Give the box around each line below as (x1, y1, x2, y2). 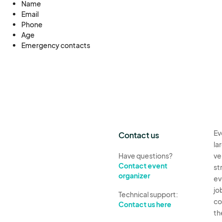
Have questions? (118, 151, 172, 160)
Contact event (118, 161, 167, 170)
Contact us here (118, 200, 171, 209)
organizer (118, 171, 150, 180)
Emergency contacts (21, 41, 90, 50)
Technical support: (118, 190, 178, 199)
